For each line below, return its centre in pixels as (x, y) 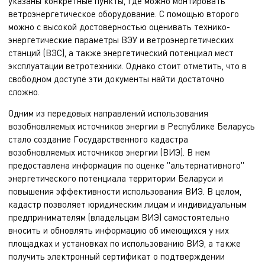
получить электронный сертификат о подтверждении (117, 256)
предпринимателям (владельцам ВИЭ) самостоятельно (119, 217)
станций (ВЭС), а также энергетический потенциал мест (121, 52)
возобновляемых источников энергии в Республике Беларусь (132, 126)
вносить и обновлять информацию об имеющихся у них (119, 230)
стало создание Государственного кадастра (98, 139)
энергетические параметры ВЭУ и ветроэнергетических (121, 39)
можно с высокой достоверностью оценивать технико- (119, 26)
